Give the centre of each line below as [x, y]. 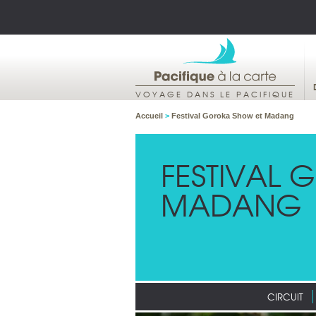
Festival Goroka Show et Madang [233, 116]
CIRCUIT [285, 297]
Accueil [150, 116]
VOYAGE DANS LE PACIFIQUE [215, 94]
